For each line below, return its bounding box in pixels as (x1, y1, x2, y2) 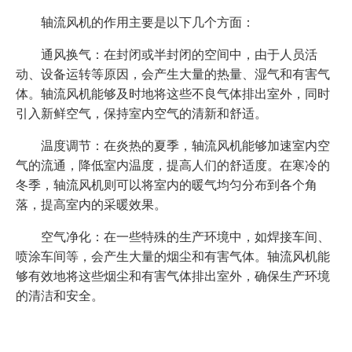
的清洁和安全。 (16, 286, 104, 304)
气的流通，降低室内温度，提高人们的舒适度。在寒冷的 (16, 156, 330, 174)
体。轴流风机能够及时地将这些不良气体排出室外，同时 (16, 84, 330, 102)
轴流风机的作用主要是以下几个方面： (16, 13, 255, 31)
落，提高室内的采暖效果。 (16, 195, 167, 213)
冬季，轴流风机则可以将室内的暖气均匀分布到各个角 (16, 175, 317, 193)
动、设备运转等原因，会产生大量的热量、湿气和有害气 (16, 64, 330, 82)
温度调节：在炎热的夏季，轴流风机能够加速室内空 (16, 136, 330, 154)
